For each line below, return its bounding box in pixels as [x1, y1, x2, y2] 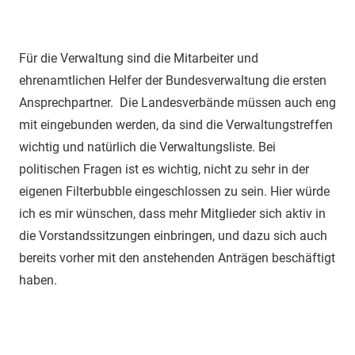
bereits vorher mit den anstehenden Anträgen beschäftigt [19, 250, 335, 265]
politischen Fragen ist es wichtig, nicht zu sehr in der [19, 161, 309, 177]
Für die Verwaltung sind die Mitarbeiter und [19, 50, 258, 66]
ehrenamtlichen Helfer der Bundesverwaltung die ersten [19, 72, 326, 88]
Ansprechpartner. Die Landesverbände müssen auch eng [19, 94, 336, 110]
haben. [19, 272, 57, 288]
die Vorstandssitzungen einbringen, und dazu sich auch [19, 227, 327, 243]
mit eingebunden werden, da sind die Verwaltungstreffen [19, 116, 333, 132]
